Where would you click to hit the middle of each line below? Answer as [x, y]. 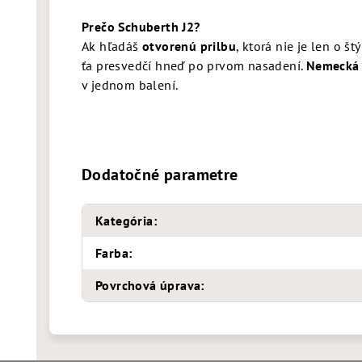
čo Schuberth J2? [153, 27]
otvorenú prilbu [189, 46]
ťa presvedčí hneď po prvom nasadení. [194, 65]
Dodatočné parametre [160, 175]
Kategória [124, 221]
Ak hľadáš [112, 46]
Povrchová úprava [148, 285]
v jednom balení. [130, 85]
